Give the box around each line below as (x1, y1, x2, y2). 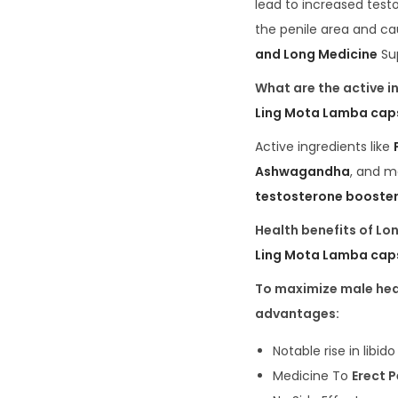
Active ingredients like (255, 138, 394, 156)
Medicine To (273, 367, 352, 386)
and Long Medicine (255, 45, 378, 64)
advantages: (255, 305, 339, 323)
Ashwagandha (255, 163, 350, 181)
